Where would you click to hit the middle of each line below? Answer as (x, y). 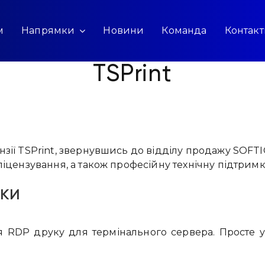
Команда (184, 31)
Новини (124, 31)
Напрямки (48, 31)
